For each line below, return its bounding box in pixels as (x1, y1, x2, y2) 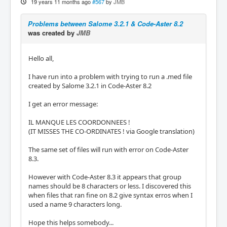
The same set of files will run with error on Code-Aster (28, 144, 188, 154)
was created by (28, 27, 77, 37)
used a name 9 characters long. (28, 199, 122, 209)
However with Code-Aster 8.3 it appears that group (28, 172, 181, 181)
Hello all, (28, 53, 54, 63)
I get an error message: (28, 99, 98, 108)
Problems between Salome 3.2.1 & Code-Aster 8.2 (28, 18, 183, 28)
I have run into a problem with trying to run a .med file (28, 71, 192, 81)
